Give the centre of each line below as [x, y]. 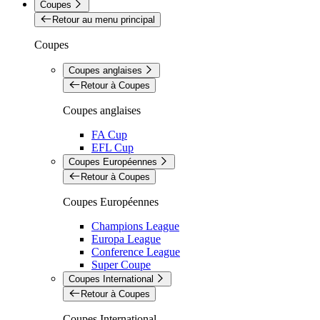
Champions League [135, 226]
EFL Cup [112, 147]
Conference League [136, 251]
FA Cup [109, 134]
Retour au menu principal [103, 19]
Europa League [126, 239]
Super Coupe [121, 264]
